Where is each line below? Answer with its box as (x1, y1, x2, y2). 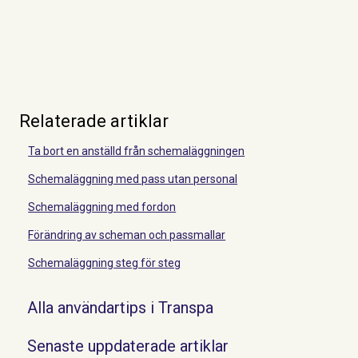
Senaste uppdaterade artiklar (27, 336, 229, 356)
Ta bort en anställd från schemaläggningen (28, 145, 245, 157)
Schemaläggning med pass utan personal (28, 173, 238, 185)
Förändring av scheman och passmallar (28, 229, 226, 241)
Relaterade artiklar (19, 111, 169, 131)
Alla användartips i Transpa (27, 298, 213, 318)
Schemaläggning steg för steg (28, 257, 181, 269)
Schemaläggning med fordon (28, 201, 177, 213)
